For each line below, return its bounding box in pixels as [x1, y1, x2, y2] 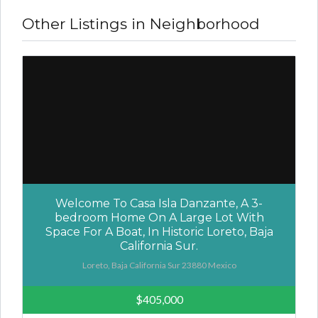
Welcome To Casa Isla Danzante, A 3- [55, 197, 263, 211]
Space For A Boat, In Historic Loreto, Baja [45, 225, 273, 239]
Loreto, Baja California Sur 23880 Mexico [82, 260, 236, 271]
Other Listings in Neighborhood [22, 15, 260, 33]
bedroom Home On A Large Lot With [54, 211, 264, 225]
